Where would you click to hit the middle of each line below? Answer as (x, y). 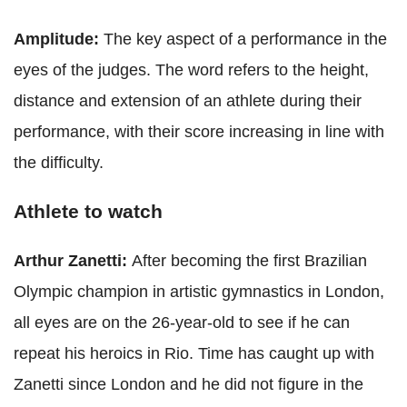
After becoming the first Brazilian (249, 260)
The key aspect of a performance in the (245, 39)
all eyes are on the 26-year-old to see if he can (182, 322)
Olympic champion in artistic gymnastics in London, (199, 291)
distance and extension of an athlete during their (188, 100)
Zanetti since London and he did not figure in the (189, 384)
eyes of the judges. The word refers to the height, (191, 69)
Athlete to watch (88, 211)
